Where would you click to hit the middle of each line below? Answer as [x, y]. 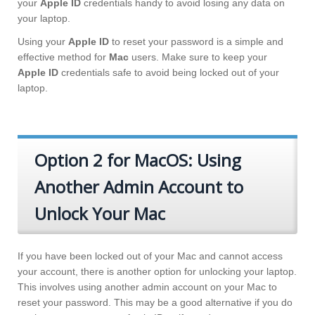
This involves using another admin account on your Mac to [147, 287]
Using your [43, 42]
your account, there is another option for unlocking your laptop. [157, 272]
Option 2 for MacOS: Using [138, 160]
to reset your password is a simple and [196, 42]
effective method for [63, 57]
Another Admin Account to [139, 187]
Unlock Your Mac [100, 214]
